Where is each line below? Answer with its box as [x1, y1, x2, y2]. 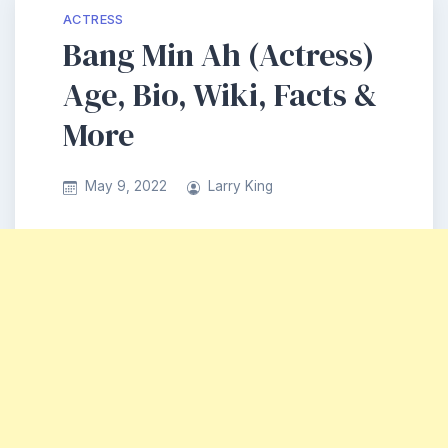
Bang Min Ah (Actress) [63, 33, 374, 77]
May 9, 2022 [84, 178, 167, 195]
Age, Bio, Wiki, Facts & [63, 73, 377, 117]
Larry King [208, 178, 274, 195]
